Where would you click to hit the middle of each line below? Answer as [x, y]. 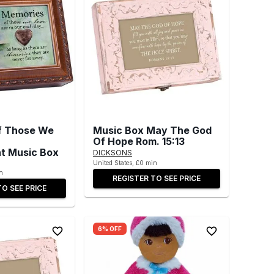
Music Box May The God [152, 130]
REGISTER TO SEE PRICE [157, 178]
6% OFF [110, 228]
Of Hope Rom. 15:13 [139, 141]
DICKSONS [113, 152]
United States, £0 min [125, 162]
